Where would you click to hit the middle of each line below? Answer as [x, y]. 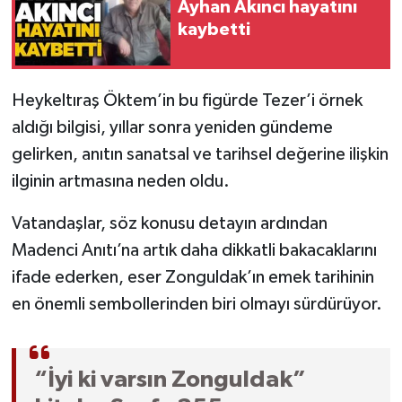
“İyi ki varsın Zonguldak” [170, 380]
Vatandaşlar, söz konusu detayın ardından [169, 224]
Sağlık [72, 52]
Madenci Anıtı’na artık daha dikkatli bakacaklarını [194, 251]
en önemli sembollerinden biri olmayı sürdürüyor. [197, 305]
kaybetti [214, 30]
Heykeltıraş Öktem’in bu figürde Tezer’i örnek [187, 101]
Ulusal [72, 189]
